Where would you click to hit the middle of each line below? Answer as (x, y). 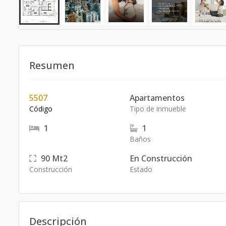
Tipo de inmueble (158, 109)
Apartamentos (157, 98)
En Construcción (161, 158)
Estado (141, 169)
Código (41, 109)
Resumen (52, 65)
